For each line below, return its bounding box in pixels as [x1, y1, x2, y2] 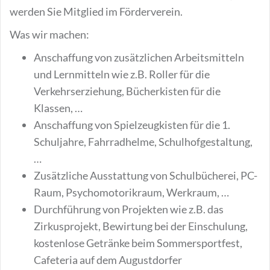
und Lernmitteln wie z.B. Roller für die [34, 67, 210, 81]
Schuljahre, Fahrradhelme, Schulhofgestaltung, [34, 135, 253, 148]
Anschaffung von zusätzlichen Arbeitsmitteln [34, 51, 244, 64]
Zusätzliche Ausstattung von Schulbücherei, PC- [34, 169, 257, 182]
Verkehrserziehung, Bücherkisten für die [34, 84, 221, 98]
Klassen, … [34, 101, 83, 115]
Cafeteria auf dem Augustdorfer [34, 253, 182, 266]
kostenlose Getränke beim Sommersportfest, [34, 236, 242, 250]
